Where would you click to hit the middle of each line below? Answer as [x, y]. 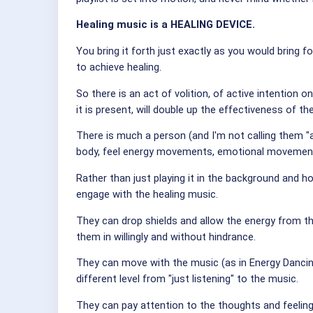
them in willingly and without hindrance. [166, 236]
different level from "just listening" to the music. [187, 279]
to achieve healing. [119, 67]
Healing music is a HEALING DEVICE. [166, 25]
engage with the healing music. [147, 194]
